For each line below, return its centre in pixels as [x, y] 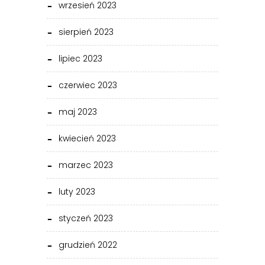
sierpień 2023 [86, 32]
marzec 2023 [86, 165]
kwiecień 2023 [87, 139]
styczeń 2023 [86, 219]
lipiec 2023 [80, 59]
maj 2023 [78, 112]
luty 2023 [77, 192]
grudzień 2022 [88, 245]
